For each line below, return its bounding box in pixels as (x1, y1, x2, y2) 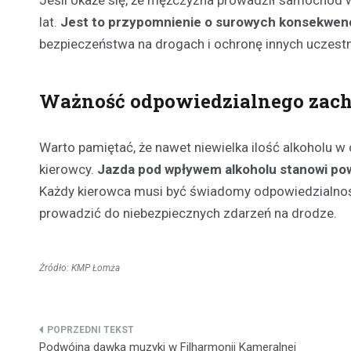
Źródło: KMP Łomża (39, 262, 120, 273)
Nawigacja (38, 323, 139, 349)
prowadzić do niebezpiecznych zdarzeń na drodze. (39, 204, 337, 221)
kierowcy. (39, 161, 97, 177)
